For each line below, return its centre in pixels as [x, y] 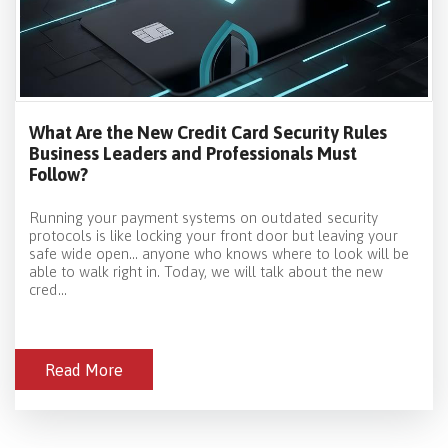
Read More [84, 370]
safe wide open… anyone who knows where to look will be [219, 254]
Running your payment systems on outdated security [203, 218]
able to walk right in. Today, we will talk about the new [206, 272]
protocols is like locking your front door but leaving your [213, 236]
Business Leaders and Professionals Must [193, 154]
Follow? [58, 175]
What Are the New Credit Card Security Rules [208, 133]
